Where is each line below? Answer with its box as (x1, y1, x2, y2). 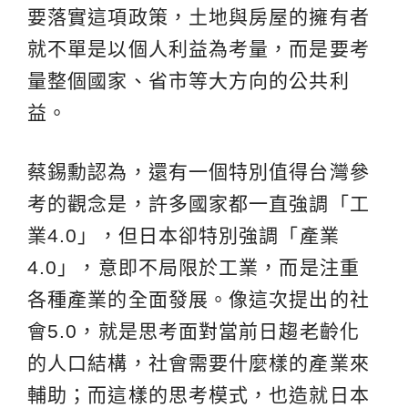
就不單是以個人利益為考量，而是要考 (27, 37, 370, 59)
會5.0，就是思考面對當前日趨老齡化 (27, 320, 360, 342)
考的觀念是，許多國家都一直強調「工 (27, 192, 370, 214)
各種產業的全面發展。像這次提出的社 (27, 288, 370, 310)
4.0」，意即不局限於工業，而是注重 (27, 256, 360, 278)
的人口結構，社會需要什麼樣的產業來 (27, 352, 370, 373)
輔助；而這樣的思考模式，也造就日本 (27, 383, 370, 405)
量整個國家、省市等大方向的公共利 (27, 69, 350, 91)
